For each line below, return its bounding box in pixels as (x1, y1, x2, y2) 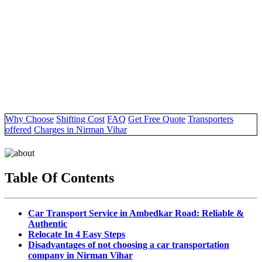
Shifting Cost (56, 113, 105, 124)
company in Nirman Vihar (28, 250, 133, 261)
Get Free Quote (128, 113, 185, 124)
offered (5, 124, 32, 135)
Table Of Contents (5, 170, 114, 186)
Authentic (28, 219, 67, 229)
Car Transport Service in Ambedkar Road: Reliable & (28, 208, 244, 219)
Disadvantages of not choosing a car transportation (28, 240, 229, 250)
